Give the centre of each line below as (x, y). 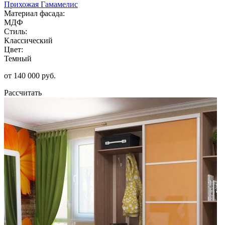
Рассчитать (23, 92)
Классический (28, 40)
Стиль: (16, 31)
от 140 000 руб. (30, 75)
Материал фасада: (34, 13)
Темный (18, 58)
